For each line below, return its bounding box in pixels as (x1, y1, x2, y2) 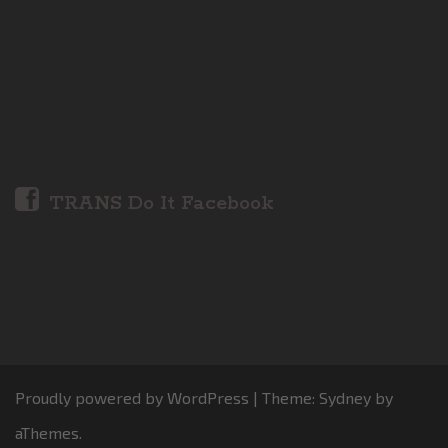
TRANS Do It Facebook (49, 191, 274, 217)
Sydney (319, 388, 371, 408)
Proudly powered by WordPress (15, 388, 249, 408)
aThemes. (15, 423, 82, 443)
